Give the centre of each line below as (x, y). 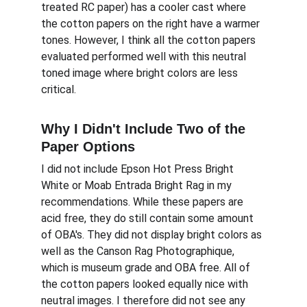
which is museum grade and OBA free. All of (147, 268)
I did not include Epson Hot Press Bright (139, 169)
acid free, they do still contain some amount (149, 218)
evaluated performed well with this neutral (145, 57)
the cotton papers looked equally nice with (146, 284)
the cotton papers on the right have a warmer (152, 24)
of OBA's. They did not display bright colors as (153, 235)
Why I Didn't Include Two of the (145, 129)
